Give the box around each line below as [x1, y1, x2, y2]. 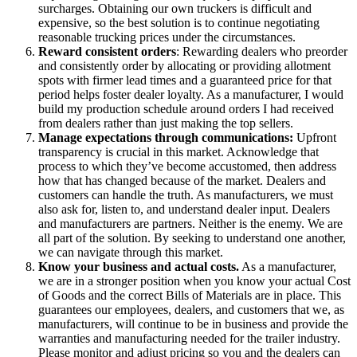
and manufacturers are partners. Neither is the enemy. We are [38, 216, 343, 230]
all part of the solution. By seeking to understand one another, [38, 230, 346, 245]
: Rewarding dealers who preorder [176, 44, 347, 58]
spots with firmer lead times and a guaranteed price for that [38, 73, 331, 87]
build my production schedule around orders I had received [38, 101, 334, 116]
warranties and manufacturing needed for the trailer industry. [38, 331, 340, 345]
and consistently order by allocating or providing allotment [38, 58, 331, 73]
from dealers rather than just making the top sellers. [38, 116, 293, 130]
